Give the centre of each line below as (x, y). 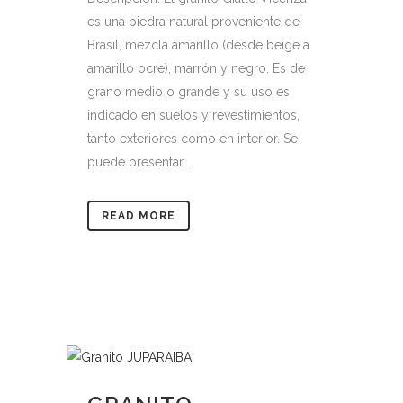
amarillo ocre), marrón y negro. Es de (196, 68)
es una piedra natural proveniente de (193, 22)
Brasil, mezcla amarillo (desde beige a (198, 45)
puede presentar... (139, 162)
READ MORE (139, 216)
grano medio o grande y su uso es (188, 92)
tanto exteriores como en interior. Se (193, 139)
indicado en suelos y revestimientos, (193, 115)
